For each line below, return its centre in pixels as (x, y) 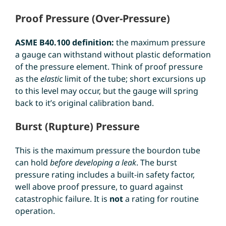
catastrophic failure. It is (62, 199)
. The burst (156, 162)
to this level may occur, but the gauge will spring (106, 91)
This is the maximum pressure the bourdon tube (107, 150)
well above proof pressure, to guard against (99, 186)
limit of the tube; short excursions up (135, 78)
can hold (32, 162)
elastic (52, 78)
